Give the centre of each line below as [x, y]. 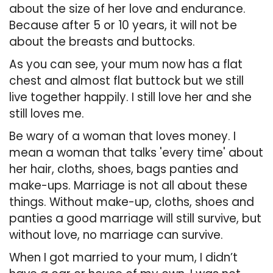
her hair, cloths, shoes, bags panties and [124, 169]
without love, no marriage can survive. [116, 235]
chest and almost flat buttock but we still [126, 81]
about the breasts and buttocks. [102, 42]
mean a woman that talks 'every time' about [136, 153]
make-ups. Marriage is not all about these [128, 186]
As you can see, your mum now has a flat [126, 65]
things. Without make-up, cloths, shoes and [132, 202]
